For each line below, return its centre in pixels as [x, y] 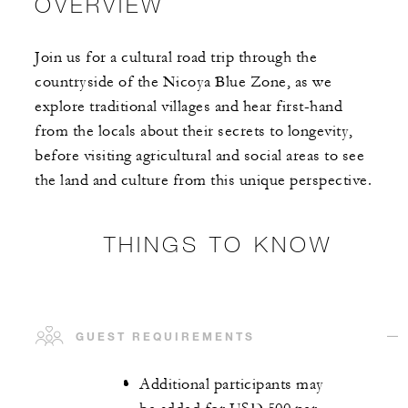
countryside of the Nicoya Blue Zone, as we [183, 82]
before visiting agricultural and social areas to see [199, 155]
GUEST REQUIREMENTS [165, 336]
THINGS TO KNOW [218, 243]
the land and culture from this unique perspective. [203, 180]
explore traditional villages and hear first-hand [189, 106]
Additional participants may [232, 384]
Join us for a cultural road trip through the [176, 57]
